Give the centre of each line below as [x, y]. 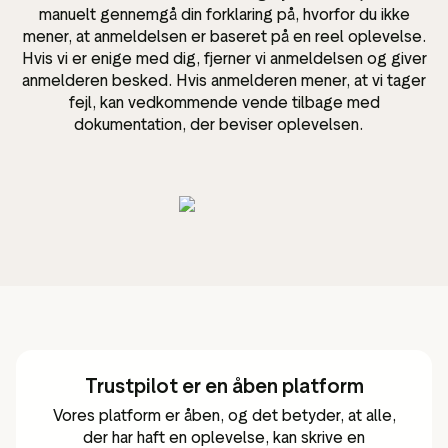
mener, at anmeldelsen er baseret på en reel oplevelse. [224, 36]
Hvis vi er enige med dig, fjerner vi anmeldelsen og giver [224, 58]
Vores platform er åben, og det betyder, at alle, [224, 415]
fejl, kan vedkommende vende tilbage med [224, 102]
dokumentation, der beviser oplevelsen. [224, 124]
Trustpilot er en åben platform [224, 385]
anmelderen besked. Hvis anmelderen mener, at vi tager [224, 80]
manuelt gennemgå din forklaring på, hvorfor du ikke [224, 14]
